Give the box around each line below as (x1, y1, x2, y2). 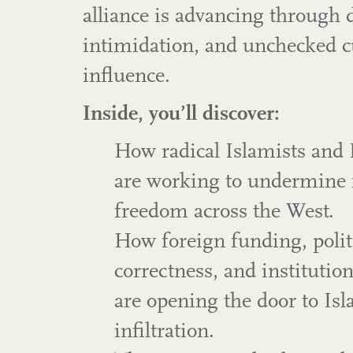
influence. (82, 66, 170, 87)
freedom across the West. (113, 202, 334, 223)
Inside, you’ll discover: (82, 104, 280, 125)
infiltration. (113, 321, 214, 343)
